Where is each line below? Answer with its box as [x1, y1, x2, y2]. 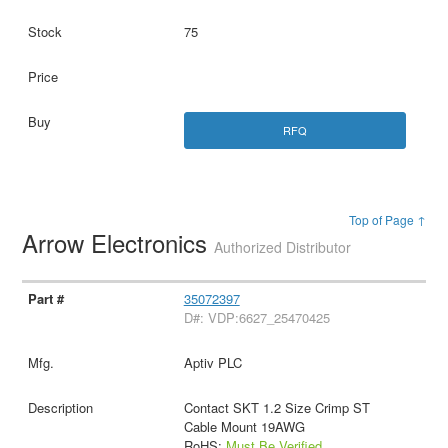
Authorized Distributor [214, 237, 352, 257]
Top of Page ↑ [348, 211, 426, 228]
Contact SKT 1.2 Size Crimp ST [183, 397, 370, 417]
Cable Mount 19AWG [183, 416, 305, 436]
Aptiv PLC [183, 352, 242, 372]
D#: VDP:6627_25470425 [183, 307, 330, 327]
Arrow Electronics [22, 225, 215, 260]
